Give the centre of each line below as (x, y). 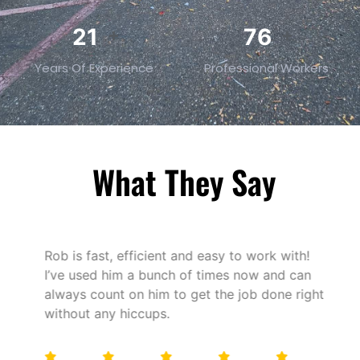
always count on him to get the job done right (184, 295)
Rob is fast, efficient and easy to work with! (177, 256)
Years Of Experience (94, 68)
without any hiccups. (107, 314)
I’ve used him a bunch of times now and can (178, 275)
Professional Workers (266, 68)
